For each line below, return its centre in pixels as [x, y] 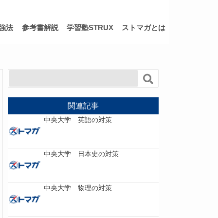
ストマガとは [144, 27]
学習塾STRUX [90, 27]
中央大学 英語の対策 [78, 120]
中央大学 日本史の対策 [81, 154]
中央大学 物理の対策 [78, 188]
